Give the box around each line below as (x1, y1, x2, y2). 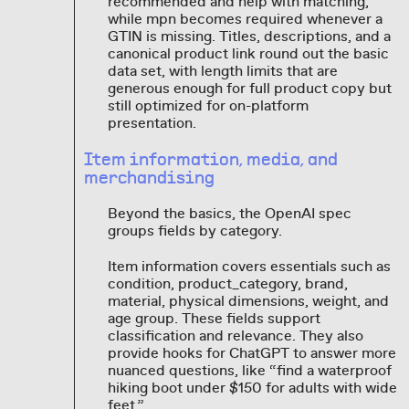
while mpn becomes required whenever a (107, 10, 383, 29)
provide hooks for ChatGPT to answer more (107, 344, 396, 363)
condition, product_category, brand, (107, 275, 348, 294)
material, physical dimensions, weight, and (107, 292, 389, 311)
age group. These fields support (107, 309, 320, 329)
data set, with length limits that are (107, 62, 338, 81)
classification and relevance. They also (107, 327, 363, 346)
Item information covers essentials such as (107, 257, 391, 277)
